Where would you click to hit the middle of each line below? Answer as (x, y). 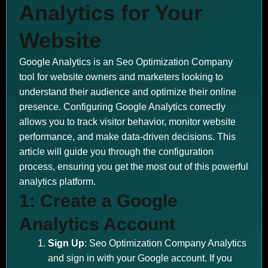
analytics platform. (57, 182)
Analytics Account (97, 224)
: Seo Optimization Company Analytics (165, 243)
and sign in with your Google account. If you (140, 258)
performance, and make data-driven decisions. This (127, 137)
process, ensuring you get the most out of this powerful (134, 167)
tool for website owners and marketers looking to (121, 77)
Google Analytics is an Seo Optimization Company (126, 62)
